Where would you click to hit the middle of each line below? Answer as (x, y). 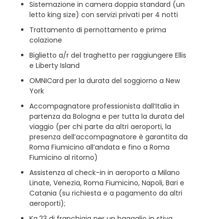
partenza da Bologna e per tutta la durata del (107, 116)
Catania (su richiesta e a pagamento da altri (106, 193)
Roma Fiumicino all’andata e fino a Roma (99, 147)
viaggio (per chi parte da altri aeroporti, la (100, 126)
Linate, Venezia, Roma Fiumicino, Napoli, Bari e (107, 183)
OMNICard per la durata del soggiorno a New (105, 80)
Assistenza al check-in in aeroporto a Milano (105, 172)
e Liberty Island (55, 65)
